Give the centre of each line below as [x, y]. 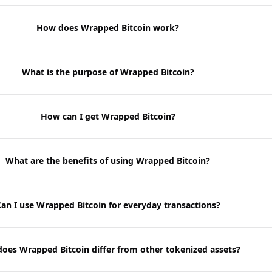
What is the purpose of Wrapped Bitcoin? [108, 72]
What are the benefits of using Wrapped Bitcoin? [108, 161]
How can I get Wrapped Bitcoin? [108, 116]
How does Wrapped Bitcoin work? [108, 28]
